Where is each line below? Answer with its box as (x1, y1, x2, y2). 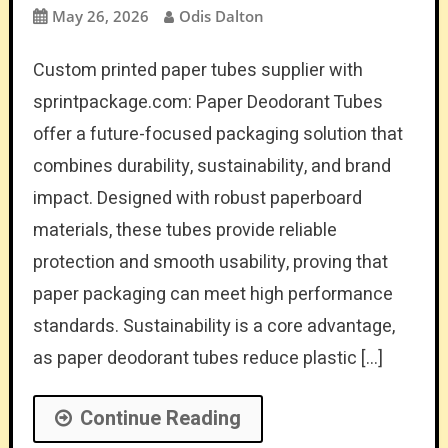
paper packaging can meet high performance (32, 280, 393, 308)
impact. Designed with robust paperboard (32, 184, 362, 212)
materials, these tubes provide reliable (32, 216, 337, 244)
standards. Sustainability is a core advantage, (32, 312, 395, 340)
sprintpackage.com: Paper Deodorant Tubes (32, 88, 383, 116)
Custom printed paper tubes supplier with (32, 56, 363, 84)
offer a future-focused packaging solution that (32, 120, 403, 148)
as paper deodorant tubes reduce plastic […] (32, 344, 383, 372)
